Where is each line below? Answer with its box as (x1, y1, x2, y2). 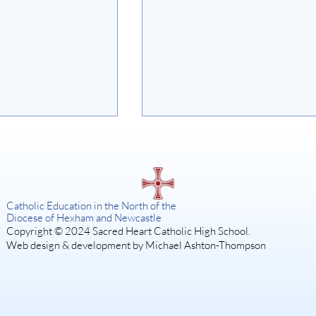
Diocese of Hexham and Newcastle (6, 211, 162, 225)
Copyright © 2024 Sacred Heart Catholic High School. (6, 224, 250, 238)
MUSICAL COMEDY (159, 265, 284, 283)
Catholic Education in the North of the (6, 199, 176, 213)
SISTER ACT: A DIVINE (159, 247, 300, 265)
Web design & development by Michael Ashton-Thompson (6, 238, 266, 253)
